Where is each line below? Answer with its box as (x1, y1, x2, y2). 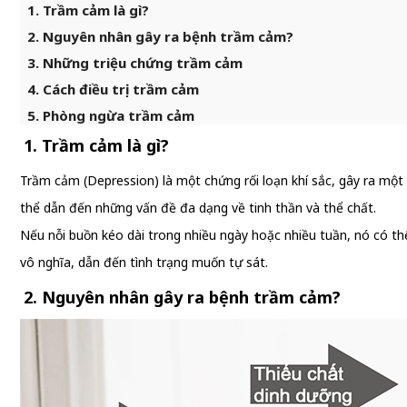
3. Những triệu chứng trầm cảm (27, 54, 243, 72)
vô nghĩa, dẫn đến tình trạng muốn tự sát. (20, 253, 268, 271)
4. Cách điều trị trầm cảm (27, 80, 199, 98)
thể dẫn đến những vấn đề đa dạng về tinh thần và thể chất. (20, 199, 380, 216)
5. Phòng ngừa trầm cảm (27, 106, 194, 124)
